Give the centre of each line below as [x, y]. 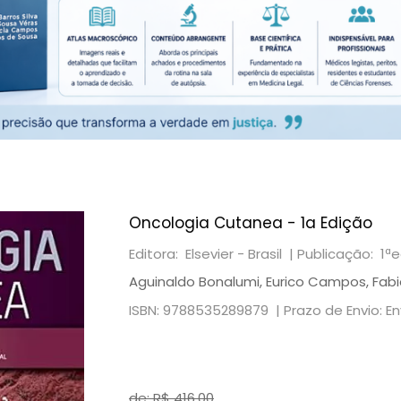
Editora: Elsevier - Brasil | [213, 254]
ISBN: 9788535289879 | [206, 311]
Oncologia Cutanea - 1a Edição [251, 223]
